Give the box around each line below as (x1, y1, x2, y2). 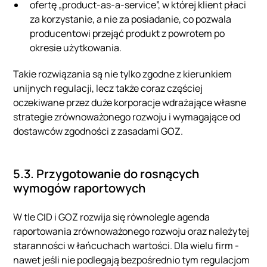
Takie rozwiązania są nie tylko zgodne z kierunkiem (13, 67, 232, 80)
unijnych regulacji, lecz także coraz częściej (13, 81, 203, 95)
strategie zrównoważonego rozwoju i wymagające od (13, 110, 241, 123)
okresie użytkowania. (30, 41, 122, 54)
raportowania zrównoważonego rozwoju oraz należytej (13, 224, 250, 238)
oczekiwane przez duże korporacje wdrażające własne (13, 95, 247, 109)
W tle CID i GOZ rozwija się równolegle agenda (13, 210, 210, 223)
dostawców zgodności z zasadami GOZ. (13, 124, 184, 138)
